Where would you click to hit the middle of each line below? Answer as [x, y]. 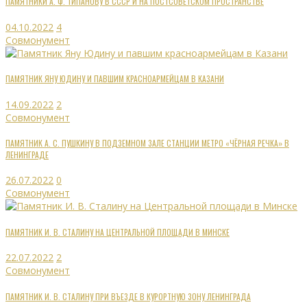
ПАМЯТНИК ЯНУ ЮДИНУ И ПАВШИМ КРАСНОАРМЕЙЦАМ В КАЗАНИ [115, 79]
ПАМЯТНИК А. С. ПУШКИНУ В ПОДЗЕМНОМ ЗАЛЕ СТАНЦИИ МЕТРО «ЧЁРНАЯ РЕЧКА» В [147, 143]
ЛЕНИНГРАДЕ [27, 155]
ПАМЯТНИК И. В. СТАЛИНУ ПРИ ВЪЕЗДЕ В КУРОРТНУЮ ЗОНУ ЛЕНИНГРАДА [128, 296]
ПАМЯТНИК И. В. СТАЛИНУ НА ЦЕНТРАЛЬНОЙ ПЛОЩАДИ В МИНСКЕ [118, 232]
